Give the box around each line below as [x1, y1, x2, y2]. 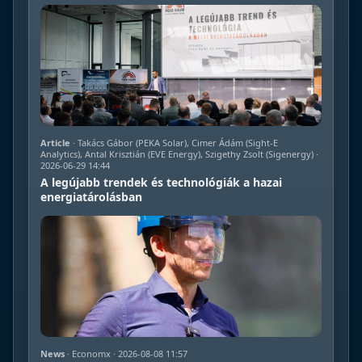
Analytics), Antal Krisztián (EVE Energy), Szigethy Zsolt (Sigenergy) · [40, 147, 318, 160]
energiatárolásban [40, 188, 142, 204]
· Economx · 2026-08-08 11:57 [65, 347, 187, 360]
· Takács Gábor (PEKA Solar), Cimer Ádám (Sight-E [70, 136, 278, 149]
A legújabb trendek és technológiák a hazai [40, 174, 282, 190]
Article [40, 136, 70, 149]
